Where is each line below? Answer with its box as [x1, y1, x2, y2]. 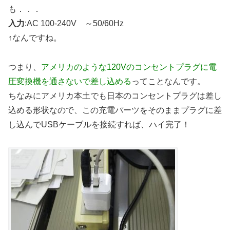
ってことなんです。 [131, 76, 205, 86]
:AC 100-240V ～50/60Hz [25, 19, 124, 28]
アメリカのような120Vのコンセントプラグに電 [41, 62, 217, 71]
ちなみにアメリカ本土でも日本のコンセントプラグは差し [8, 91, 222, 100]
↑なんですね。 [8, 33, 62, 42]
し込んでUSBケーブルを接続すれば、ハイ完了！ [8, 120, 190, 129]
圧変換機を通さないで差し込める [8, 76, 131, 86]
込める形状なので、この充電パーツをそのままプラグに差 [8, 105, 222, 114]
